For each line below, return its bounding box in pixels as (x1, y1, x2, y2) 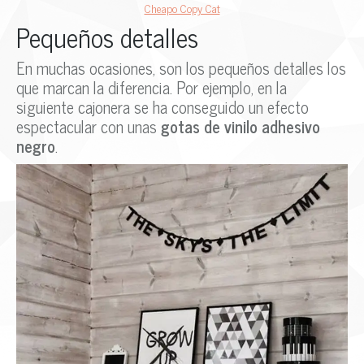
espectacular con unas (16, 113, 161, 141)
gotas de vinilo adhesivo (161, 113, 320, 141)
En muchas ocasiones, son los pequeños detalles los (16, 54, 346, 82)
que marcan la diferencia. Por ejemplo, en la (16, 74, 287, 102)
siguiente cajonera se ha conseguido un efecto (16, 93, 309, 121)
